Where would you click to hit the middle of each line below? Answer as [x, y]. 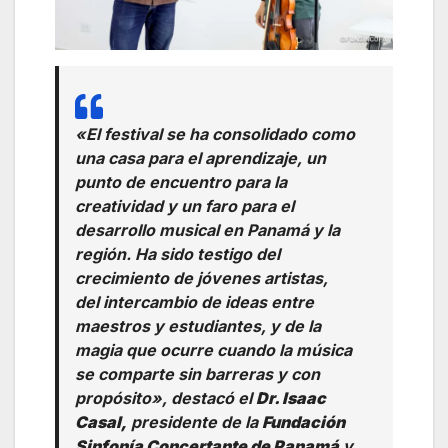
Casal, [101, 421]
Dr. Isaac [291, 397]
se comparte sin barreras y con [197, 373]
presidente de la [194, 421]
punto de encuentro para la [181, 181]
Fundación [303, 421]
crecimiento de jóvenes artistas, [201, 277]
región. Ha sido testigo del [177, 253]
